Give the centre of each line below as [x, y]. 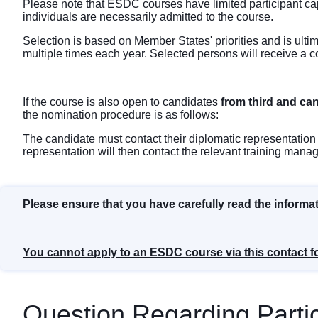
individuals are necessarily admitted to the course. [149, 17]
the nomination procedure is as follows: [121, 115]
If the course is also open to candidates [122, 102]
